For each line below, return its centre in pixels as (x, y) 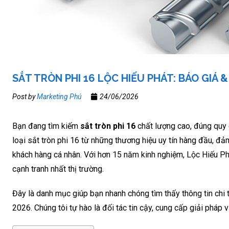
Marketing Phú (59, 97)
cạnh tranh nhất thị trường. (58, 169)
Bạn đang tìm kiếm (46, 126)
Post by (25, 97)
